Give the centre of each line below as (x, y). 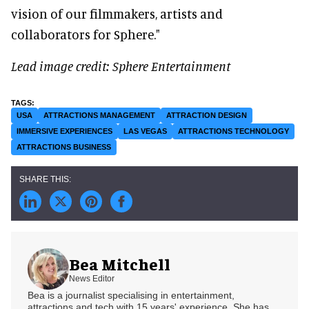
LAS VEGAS (145, 131)
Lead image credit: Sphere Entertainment (121, 66)
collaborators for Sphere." (86, 34)
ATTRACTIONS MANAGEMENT (99, 115)
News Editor (92, 279)
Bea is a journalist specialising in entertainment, (131, 295)
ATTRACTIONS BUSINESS (64, 147)
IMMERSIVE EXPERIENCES (64, 131)
